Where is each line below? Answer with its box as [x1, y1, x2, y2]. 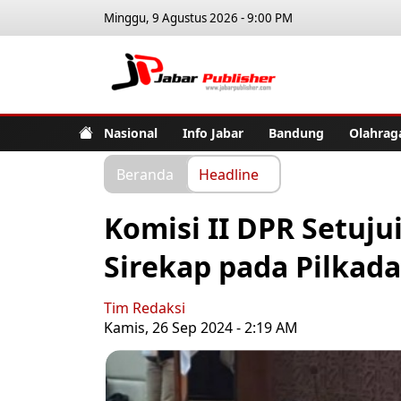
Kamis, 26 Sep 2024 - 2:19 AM [104, 318, 298, 337]
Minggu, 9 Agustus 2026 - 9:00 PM [104, 10, 293, 26]
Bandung [269, 124, 324, 141]
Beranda [116, 164, 174, 183]
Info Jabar [183, 124, 243, 141]
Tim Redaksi [104, 298, 185, 318]
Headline [199, 164, 259, 183]
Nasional [104, 124, 158, 141]
